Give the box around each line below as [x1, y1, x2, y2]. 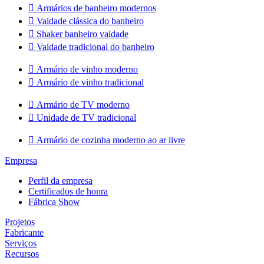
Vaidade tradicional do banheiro [34, 42, 154, 52]
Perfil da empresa [28, 176, 93, 186]
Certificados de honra [28, 186, 108, 196]
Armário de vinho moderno [34, 64, 138, 74]
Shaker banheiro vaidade [34, 29, 128, 39]
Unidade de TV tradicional [34, 113, 136, 123]
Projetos [5, 217, 35, 227]
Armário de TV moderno [34, 100, 130, 110]
